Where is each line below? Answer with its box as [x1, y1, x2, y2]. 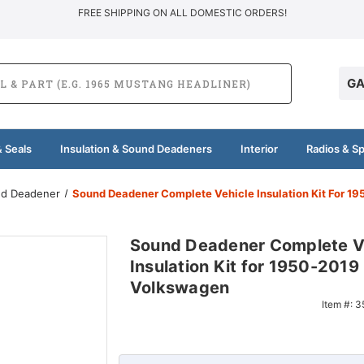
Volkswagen [129, 277, 230, 297]
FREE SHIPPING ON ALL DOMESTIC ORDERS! [77, 6, 287, 19]
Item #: [321, 297, 355, 310]
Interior [240, 141, 278, 155]
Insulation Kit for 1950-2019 [129, 256, 359, 276]
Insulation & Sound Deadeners [59, 141, 212, 155]
